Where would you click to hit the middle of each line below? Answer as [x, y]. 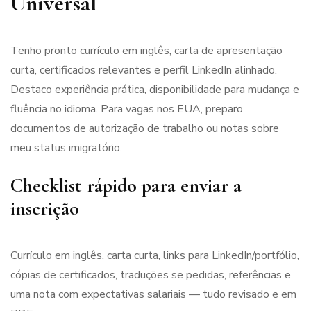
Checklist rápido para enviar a [126, 186]
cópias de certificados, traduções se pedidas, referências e [151, 275]
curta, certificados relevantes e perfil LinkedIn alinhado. [144, 70]
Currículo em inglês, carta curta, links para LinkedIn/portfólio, [155, 256]
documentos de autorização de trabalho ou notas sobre [145, 129]
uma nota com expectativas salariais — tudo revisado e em [153, 295]
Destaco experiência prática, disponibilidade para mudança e [155, 90]
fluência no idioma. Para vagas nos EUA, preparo [127, 109]
